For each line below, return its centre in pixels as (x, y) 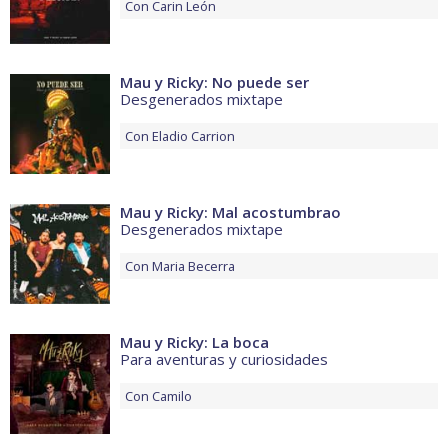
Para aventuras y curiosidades (224, 359)
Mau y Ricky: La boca (194, 342)
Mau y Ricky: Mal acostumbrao (230, 212)
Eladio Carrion (193, 136)
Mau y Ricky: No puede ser (214, 82)
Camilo (172, 396)
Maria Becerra (193, 266)
